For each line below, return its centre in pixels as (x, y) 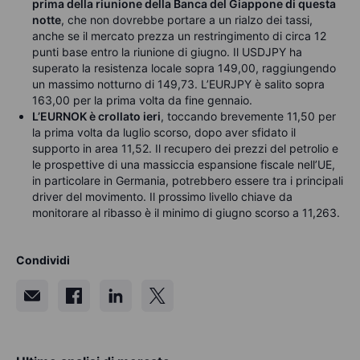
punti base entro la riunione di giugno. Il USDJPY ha (167, 52)
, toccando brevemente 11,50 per (248, 117)
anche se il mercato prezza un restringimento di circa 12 (179, 36)
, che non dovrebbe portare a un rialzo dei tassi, (187, 20)
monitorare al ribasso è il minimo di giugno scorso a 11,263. (186, 213)
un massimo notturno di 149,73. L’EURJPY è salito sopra (178, 84)
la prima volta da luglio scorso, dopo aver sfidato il (164, 133)
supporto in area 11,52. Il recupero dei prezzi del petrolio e (185, 149)
